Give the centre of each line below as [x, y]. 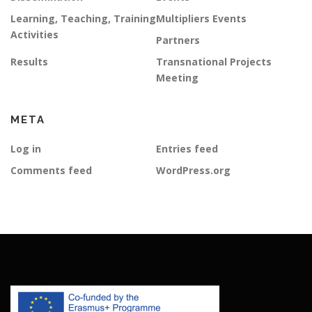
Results [29, 61]
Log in [26, 148]
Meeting [177, 77]
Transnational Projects [214, 61]
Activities [34, 34]
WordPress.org [193, 170]
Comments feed [51, 170]
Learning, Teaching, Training [83, 18]
